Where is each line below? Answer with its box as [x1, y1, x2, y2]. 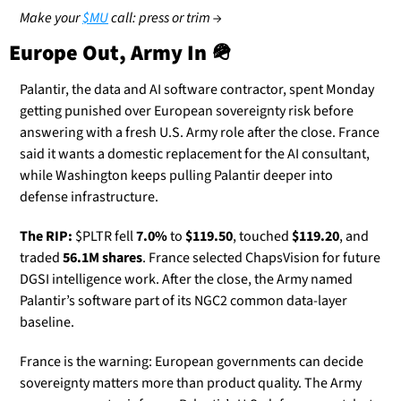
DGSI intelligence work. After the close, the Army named [20, 269, 353, 290]
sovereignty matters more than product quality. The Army [20, 373, 362, 394]
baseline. [20, 312, 74, 333]
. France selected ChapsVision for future [142, 248, 380, 269]
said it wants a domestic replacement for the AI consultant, [20, 144, 370, 165]
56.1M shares [63, 248, 142, 269]
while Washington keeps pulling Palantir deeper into [20, 166, 333, 186]
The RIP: [20, 226, 73, 247]
